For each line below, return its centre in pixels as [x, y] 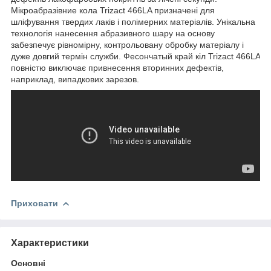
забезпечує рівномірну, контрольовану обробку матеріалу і [127, 44]
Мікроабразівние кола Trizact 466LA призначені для [113, 10]
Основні [28, 263]
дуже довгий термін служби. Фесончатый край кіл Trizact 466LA [135, 56]
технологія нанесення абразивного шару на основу [113, 33]
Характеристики [50, 243]
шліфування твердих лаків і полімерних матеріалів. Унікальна [133, 21]
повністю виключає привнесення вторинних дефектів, [117, 67]
